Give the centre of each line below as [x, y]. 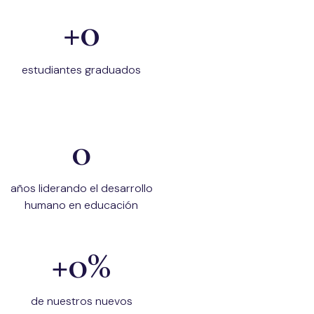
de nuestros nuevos [81, 301]
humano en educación [81, 205]
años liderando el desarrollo [81, 188]
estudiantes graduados [81, 70]
